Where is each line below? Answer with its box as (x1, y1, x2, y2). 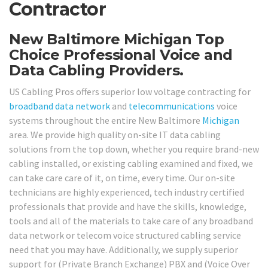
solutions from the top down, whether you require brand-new (9, 143, 259, 156)
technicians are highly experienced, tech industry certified (9, 186, 244, 199)
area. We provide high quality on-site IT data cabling (9, 129, 221, 141)
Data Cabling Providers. (9, 61, 184, 79)
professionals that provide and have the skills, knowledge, (9, 200, 246, 213)
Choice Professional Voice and (9, 45, 233, 63)
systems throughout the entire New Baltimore (9, 114, 202, 127)
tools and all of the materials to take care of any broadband (9, 215, 253, 227)
